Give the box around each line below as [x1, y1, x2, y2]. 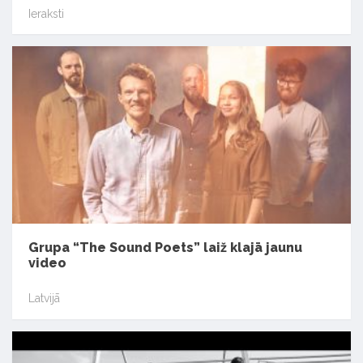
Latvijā [28, 292, 60, 305]
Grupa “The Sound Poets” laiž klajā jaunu [28, 239, 302, 255]
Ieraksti [28, 6, 64, 20]
